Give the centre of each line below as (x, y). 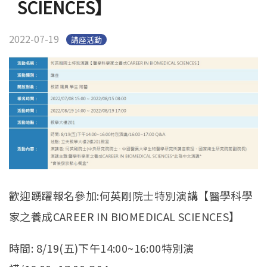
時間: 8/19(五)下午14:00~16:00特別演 (102, 248)
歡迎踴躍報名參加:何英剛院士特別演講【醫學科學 (131, 196)
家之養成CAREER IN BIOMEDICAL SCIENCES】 (125, 217)
